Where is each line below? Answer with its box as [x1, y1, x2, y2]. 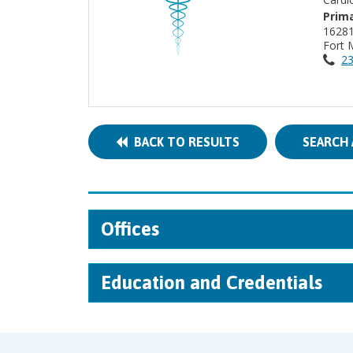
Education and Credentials [101, 272, 322, 293]
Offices [101, 218, 159, 240]
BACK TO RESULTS [128, 135, 240, 149]
